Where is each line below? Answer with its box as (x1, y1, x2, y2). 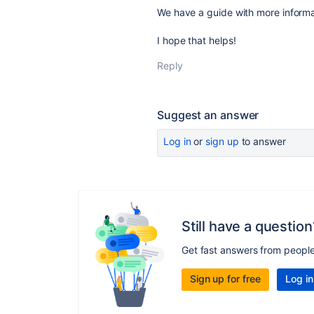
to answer (238, 135, 286, 147)
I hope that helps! (157, 34, 236, 46)
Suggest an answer (157, 108, 259, 122)
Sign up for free (189, 272, 261, 285)
